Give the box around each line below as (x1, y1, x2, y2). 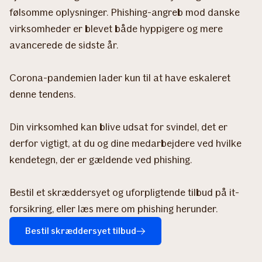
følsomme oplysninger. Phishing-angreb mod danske (9, 5, 240, 19)
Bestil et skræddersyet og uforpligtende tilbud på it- (9, 185, 239, 199)
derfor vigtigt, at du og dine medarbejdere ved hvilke (9, 136, 242, 150)
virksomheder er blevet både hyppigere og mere (9, 22, 223, 35)
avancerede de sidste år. (9, 38, 118, 51)
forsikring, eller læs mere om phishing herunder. (9, 202, 218, 215)
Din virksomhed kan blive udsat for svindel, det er (9, 120, 227, 133)
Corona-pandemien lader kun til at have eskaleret (9, 71, 230, 84)
